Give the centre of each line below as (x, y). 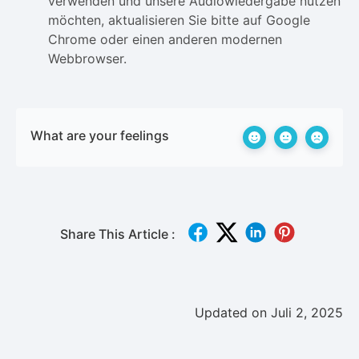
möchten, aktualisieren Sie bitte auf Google (179, 20)
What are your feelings (100, 135)
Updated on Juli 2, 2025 (269, 312)
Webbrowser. (87, 58)
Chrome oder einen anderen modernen (165, 39)
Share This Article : (118, 234)
